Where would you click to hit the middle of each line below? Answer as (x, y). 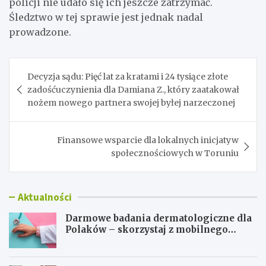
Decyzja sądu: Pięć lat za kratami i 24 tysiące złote (128, 76)
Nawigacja (47, 66)
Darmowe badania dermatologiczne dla (159, 218)
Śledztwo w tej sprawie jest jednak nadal (106, 17)
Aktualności (45, 197)
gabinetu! (88, 240)
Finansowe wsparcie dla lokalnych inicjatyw (148, 140)
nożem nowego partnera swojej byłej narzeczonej (131, 102)
